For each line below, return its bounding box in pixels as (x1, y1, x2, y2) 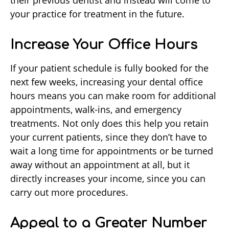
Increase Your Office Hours (10, 37, 197, 53)
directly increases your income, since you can (10, 172, 205, 185)
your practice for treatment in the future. (10, 8, 187, 20)
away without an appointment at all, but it (10, 158, 190, 171)
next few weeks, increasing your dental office (10, 76, 203, 88)
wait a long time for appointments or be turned (10, 145, 213, 157)
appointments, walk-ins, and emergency (10, 103, 181, 116)
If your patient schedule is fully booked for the (10, 62, 209, 75)
